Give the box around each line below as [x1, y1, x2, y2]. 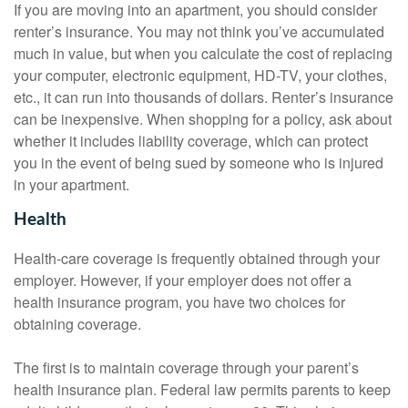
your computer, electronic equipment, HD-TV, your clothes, [14, 65, 387, 87]
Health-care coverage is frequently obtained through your [14, 248, 380, 270]
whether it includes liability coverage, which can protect [14, 130, 368, 152]
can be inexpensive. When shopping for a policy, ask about [14, 108, 392, 130]
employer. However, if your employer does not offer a [14, 270, 352, 291]
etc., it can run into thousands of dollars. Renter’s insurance [14, 87, 393, 108]
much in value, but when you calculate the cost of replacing [14, 43, 393, 65]
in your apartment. [14, 174, 129, 196]
